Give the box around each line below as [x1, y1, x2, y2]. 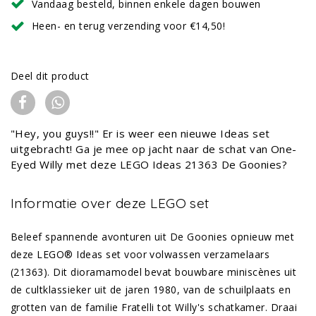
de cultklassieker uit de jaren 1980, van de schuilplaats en [11, 282, 291, 296]
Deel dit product [11, 68, 90, 83]
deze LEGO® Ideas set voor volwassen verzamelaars [11, 247, 270, 261]
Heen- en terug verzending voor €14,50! [31, 19, 226, 32]
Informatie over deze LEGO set [11, 194, 209, 212]
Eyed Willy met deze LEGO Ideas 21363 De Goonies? [11, 157, 288, 171]
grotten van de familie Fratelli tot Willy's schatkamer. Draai [11, 300, 298, 314]
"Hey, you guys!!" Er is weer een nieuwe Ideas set [11, 126, 270, 140]
